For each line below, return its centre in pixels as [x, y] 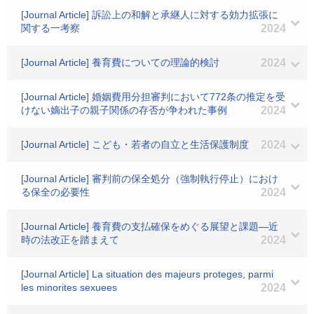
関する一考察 [50, 28]
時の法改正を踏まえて [70, 240]
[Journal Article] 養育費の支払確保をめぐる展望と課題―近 [150, 226]
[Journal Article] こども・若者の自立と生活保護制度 [135, 144]
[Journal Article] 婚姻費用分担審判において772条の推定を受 [153, 97]
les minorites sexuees [69, 287]
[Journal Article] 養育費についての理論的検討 [120, 62]
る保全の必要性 [55, 192]
